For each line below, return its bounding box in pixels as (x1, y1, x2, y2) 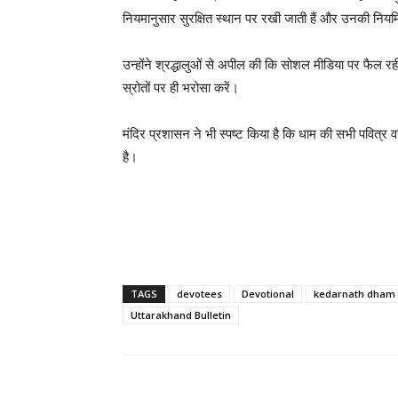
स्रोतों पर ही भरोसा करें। (123, 79, 239, 96)
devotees (177, 287, 222, 300)
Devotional (242, 287, 294, 300)
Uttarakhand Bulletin (131, 308, 231, 322)
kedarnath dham (314, 287, 395, 300)
